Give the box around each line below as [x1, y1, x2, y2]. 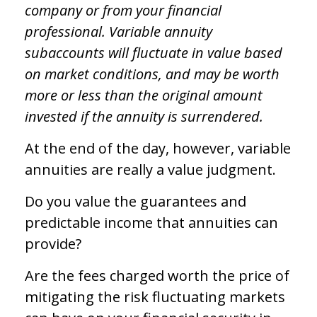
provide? [25, 234, 81, 253]
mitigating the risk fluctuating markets [25, 287, 285, 306]
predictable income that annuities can [25, 213, 278, 232]
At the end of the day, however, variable [25, 139, 291, 158]
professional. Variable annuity [25, 22, 212, 41]
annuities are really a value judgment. [25, 160, 276, 179]
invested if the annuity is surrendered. [25, 107, 263, 126]
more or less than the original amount [25, 86, 263, 105]
